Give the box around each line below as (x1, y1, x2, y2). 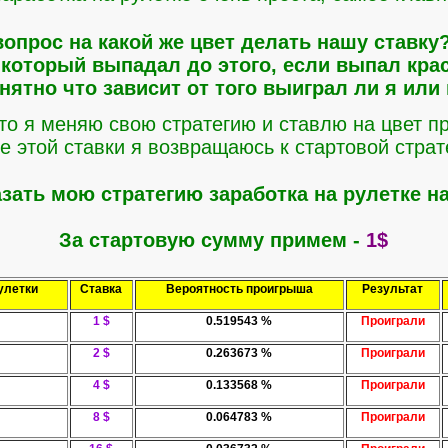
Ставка (80, 281, 122, 296)
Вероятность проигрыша (165, 281, 313, 296)
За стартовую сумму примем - (59, 229, 366, 252)
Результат (362, 281, 423, 296)
